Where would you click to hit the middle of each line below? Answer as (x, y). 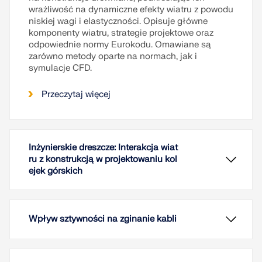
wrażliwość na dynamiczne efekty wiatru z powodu (131, 9)
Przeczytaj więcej (76, 94)
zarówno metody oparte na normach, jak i (113, 56)
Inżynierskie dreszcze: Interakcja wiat (103, 147)
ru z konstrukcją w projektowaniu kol (103, 159)
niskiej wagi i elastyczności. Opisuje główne (118, 21)
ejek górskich (56, 171)
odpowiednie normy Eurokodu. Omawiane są (120, 44)
